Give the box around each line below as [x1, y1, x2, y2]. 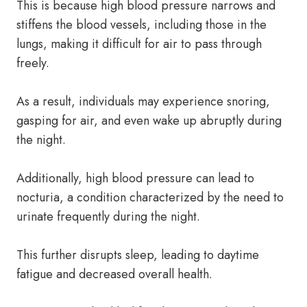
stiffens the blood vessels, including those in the [16, 16, 267, 34]
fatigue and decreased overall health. [16, 265, 212, 283]
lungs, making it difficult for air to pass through [16, 35, 262, 53]
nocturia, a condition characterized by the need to [16, 188, 284, 206]
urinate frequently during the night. [16, 208, 200, 225]
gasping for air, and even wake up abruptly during [16, 112, 282, 130]
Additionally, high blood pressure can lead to [16, 169, 254, 187]
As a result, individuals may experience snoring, [16, 93, 270, 110]
